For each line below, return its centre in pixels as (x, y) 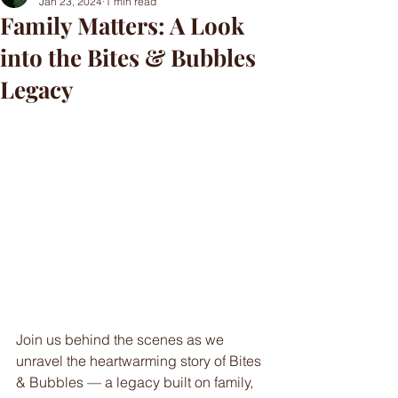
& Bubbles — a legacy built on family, (136, 382)
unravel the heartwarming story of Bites (140, 361)
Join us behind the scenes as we (122, 339)
